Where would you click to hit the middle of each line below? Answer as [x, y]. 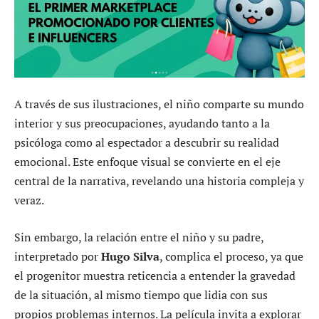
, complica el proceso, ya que [231, 256]
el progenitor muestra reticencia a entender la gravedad [155, 275]
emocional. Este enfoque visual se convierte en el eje [147, 162]
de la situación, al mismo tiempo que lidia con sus [141, 294]
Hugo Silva [130, 256]
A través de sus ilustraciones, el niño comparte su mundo [159, 104]
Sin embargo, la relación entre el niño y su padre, [139, 237]
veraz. [29, 200]
